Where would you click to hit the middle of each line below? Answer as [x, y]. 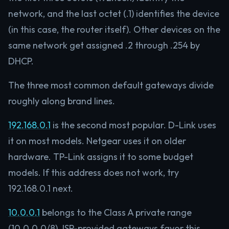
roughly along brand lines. [62, 101]
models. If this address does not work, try [94, 173]
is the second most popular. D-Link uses [133, 125]
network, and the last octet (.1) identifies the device [114, 14]
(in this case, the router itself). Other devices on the [114, 29]
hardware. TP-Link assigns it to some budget [101, 157]
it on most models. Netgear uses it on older [97, 141]
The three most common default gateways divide [111, 85]
